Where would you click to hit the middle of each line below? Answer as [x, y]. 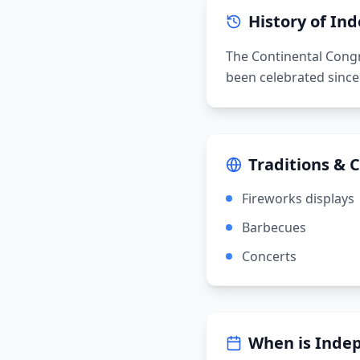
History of [289, 21]
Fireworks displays [298, 198]
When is [282, 343]
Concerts [269, 256]
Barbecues [274, 227]
